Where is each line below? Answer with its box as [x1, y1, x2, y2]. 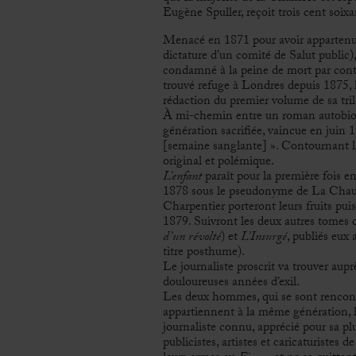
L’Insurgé [240, 226, 287, 249]
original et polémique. [162, 151, 274, 173]
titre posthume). [162, 242, 245, 264]
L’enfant [162, 166, 202, 188]
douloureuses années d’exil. [162, 272, 300, 294]
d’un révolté [162, 226, 221, 249]
